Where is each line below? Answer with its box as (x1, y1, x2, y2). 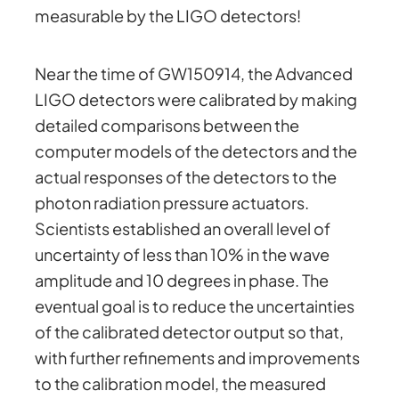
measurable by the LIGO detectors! (35, 4, 302, 26)
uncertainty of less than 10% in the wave (35, 244, 330, 265)
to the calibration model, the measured (35, 373, 327, 395)
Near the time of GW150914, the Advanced (35, 63, 354, 85)
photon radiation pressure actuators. (35, 192, 310, 214)
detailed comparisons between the (35, 115, 300, 136)
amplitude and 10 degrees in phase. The (35, 270, 330, 291)
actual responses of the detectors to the (35, 167, 338, 188)
